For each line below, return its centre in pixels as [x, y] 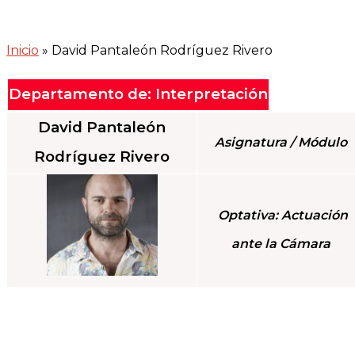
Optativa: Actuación [281, 215]
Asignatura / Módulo [281, 142]
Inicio [23, 50]
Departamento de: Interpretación [138, 94]
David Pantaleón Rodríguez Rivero [162, 50]
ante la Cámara [281, 243]
